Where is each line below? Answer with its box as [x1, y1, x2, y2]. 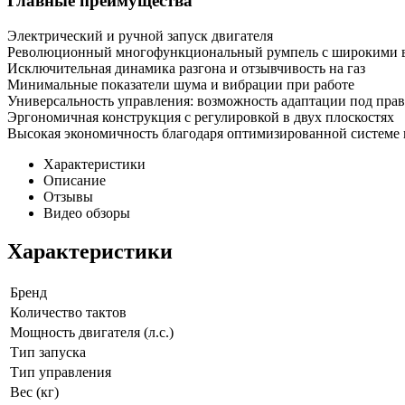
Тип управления [10, 363, 111, 380]
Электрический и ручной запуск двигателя [7, 27, 273, 43]
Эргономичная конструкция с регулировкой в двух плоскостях [7, 108, 394, 125]
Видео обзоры [43, 204, 130, 221]
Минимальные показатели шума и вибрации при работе [7, 76, 354, 92]
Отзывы [43, 188, 93, 204]
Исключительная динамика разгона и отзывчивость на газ [7, 60, 365, 76]
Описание [43, 172, 106, 188]
